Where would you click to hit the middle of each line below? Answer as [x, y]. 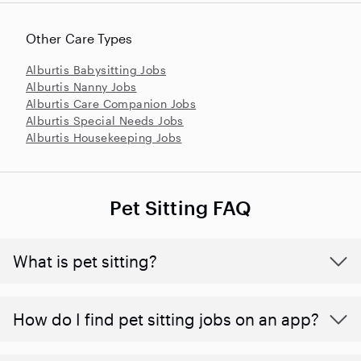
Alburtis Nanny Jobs [81, 86]
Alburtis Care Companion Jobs [111, 103]
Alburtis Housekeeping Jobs [104, 137]
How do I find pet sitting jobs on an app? [166, 319]
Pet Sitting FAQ [180, 207]
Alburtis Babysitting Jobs [96, 69]
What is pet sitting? [85, 261]
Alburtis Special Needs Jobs [105, 120]
